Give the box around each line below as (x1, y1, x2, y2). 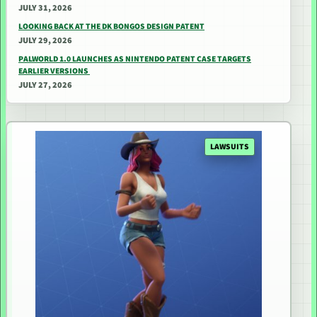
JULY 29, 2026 (18, 35, 72, 47)
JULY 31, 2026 (18, 2, 72, 14)
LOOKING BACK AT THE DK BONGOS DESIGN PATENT (18, 21, 204, 33)
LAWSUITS (210, 140, 249, 153)
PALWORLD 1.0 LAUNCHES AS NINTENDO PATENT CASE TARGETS (18, 53, 251, 65)
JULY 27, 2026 (18, 79, 72, 91)
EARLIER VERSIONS (18, 65, 90, 77)
